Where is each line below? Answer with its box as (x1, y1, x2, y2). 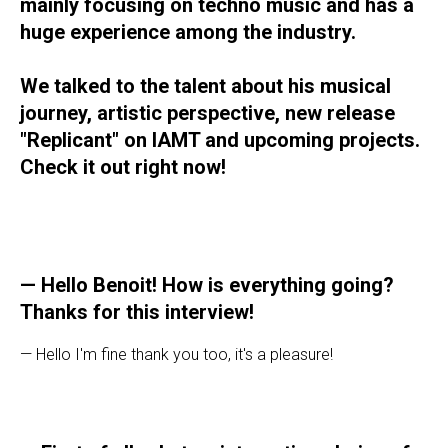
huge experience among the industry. (20, 19, 356, 44)
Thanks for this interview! (20, 299, 254, 324)
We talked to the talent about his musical (20, 73, 391, 98)
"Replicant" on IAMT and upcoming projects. (20, 127, 420, 152)
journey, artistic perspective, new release (20, 100, 395, 125)
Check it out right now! (20, 154, 226, 179)
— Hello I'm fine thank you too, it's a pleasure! (20, 344, 333, 364)
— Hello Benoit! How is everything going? (20, 272, 394, 297)
